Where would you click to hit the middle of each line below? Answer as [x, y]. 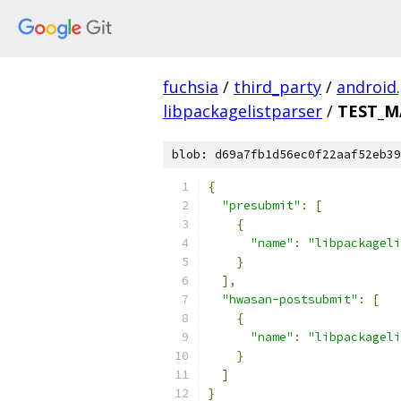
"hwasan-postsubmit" [290, 299]
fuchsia [191, 87]
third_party [277, 87]
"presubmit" [261, 205]
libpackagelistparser [243, 111]
